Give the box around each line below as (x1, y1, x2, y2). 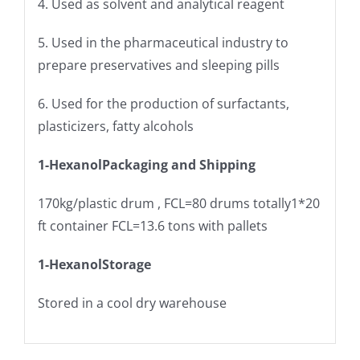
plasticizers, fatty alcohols (37, 117, 194, 136)
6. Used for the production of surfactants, (37, 95, 289, 113)
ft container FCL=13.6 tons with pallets (37, 217, 268, 235)
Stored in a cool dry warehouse (37, 294, 227, 313)
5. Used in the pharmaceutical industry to (37, 34, 288, 52)
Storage (101, 256, 151, 274)
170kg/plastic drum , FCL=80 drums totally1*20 (37, 194, 320, 213)
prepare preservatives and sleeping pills (37, 56, 280, 75)
